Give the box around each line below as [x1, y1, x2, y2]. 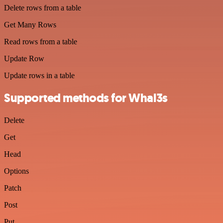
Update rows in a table [4, 71, 75, 80]
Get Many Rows [4, 20, 56, 29]
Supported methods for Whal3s [4, 90, 168, 107]
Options [4, 167, 29, 176]
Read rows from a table [4, 37, 77, 46]
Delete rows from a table [4, 3, 81, 12]
